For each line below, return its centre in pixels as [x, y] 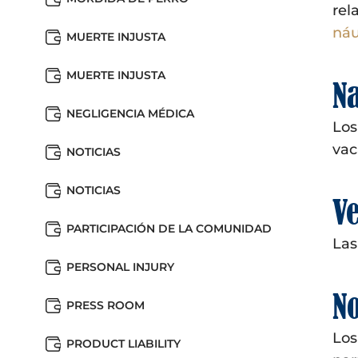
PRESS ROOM [105, 305]
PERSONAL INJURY [120, 267]
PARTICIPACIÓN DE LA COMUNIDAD [169, 229]
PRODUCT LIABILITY [123, 344]
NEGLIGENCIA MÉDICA [130, 113]
